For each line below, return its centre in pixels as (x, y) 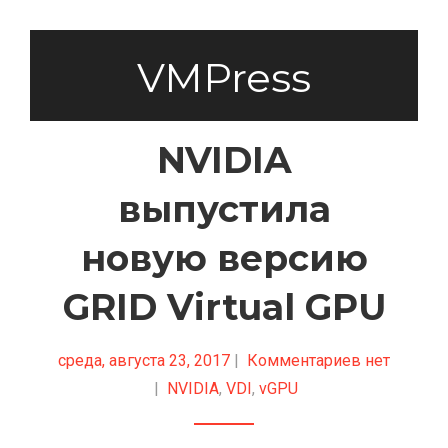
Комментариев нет (318, 360)
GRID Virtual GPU (224, 307)
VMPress (224, 77)
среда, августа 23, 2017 (144, 360)
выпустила (224, 209)
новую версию (224, 258)
